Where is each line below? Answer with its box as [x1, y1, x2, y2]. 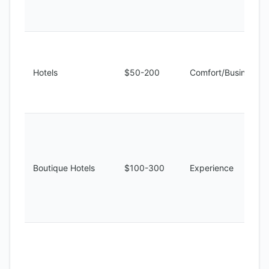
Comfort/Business [190, 67, 259, 77]
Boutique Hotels [33, 163, 95, 173]
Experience [190, 163, 234, 173]
